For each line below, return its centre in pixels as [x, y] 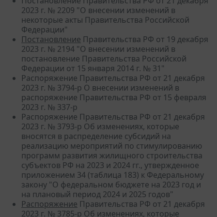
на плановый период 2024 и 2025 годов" [97, 194]
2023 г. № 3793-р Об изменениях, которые [100, 126]
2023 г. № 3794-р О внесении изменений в [100, 87]
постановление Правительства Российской [104, 58]
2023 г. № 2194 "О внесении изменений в [98, 49]
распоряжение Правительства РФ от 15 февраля [114, 97]
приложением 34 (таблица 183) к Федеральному [113, 175]
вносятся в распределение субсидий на [96, 136]
